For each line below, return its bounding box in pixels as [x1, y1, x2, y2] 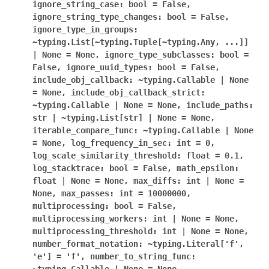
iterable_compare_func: [32, 125, 138, 135]
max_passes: [61, 189, 114, 198]
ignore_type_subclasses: [104, 50, 215, 59]
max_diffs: [133, 176, 181, 186]
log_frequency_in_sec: [71, 138, 172, 148]
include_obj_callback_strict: [71, 88, 205, 97]
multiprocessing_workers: [32, 214, 148, 223]
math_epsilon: [177, 163, 239, 173]
